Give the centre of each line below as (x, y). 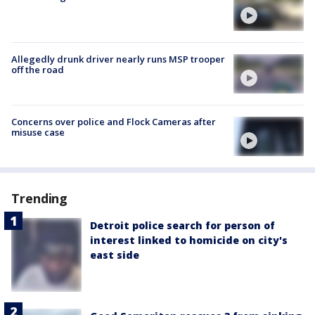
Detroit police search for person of (182, 226)
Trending (40, 199)
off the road (38, 69)
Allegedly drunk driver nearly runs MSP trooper (118, 59)
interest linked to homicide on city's (189, 240)
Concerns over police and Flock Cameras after (114, 122)
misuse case (38, 133)
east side (115, 255)
